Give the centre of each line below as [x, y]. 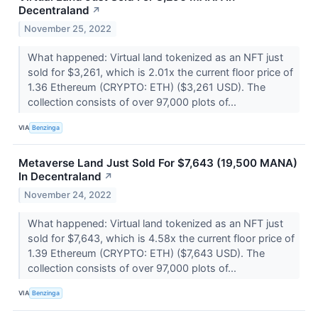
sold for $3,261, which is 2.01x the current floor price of [160, 72]
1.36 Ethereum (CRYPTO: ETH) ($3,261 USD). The [146, 87]
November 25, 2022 [68, 29]
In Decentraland [60, 177]
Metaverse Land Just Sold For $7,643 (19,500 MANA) [158, 163]
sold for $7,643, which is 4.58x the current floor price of [161, 238]
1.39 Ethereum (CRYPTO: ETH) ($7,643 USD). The [146, 253]
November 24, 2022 [68, 194]
